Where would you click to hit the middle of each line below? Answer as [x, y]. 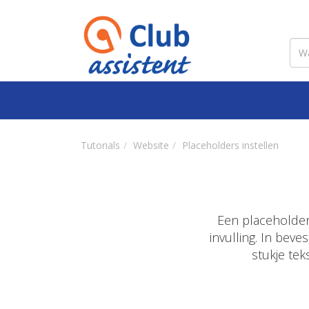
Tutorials [100, 145]
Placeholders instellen [230, 145]
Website [151, 145]
